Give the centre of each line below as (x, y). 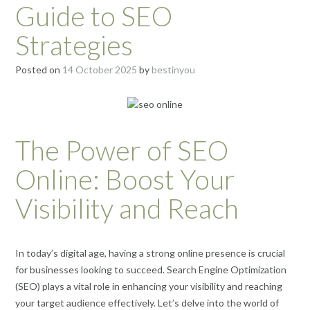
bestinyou (173, 70)
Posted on (39, 70)
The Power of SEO (122, 151)
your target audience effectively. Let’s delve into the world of (147, 302)
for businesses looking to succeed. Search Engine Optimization (151, 269)
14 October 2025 (100, 70)
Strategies (74, 45)
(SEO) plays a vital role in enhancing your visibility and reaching (149, 286)
